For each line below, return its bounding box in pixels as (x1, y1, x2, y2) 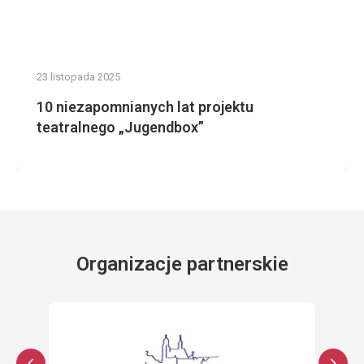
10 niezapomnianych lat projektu (37, 98, 253, 115)
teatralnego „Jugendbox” (37, 119, 204, 136)
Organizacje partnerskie (76, 253, 288, 275)
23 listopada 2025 (37, 71, 120, 83)
